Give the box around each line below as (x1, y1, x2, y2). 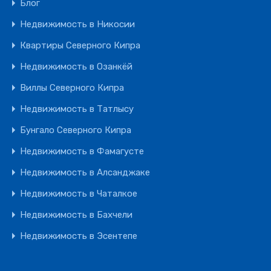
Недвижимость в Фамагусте (20, 146, 144, 157)
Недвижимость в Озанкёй (20, 61, 132, 72)
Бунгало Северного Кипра (20, 125, 131, 135)
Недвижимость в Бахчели (20, 209, 132, 220)
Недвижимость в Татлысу (20, 103, 134, 114)
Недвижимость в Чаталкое (20, 188, 137, 199)
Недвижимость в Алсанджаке (20, 167, 150, 178)
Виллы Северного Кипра (20, 82, 124, 93)
